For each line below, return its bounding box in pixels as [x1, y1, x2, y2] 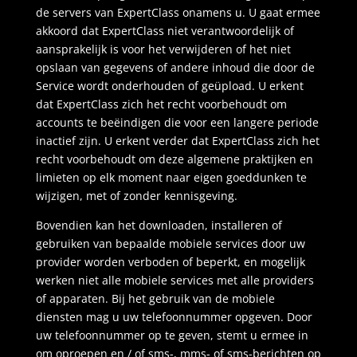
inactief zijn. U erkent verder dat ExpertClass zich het [35, 133, 320, 148]
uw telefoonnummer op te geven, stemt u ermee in [35, 328, 308, 343]
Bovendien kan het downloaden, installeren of [35, 218, 282, 233]
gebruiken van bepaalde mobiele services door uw [35, 236, 305, 251]
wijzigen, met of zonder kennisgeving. [35, 188, 237, 203]
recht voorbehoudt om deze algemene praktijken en [35, 151, 313, 167]
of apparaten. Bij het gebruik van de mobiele [35, 291, 275, 306]
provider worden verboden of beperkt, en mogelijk [35, 254, 305, 269]
